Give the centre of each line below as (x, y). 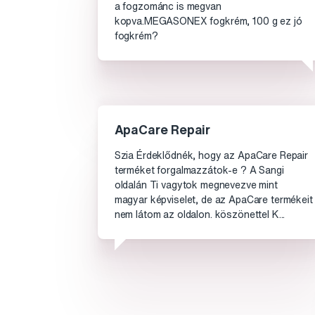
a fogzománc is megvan (168, 7)
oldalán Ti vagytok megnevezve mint (196, 185)
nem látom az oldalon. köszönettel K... (200, 215)
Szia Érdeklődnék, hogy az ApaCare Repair (211, 156)
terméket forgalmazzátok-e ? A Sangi (199, 171)
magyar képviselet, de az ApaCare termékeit (213, 200)
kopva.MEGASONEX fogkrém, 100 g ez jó (208, 21)
